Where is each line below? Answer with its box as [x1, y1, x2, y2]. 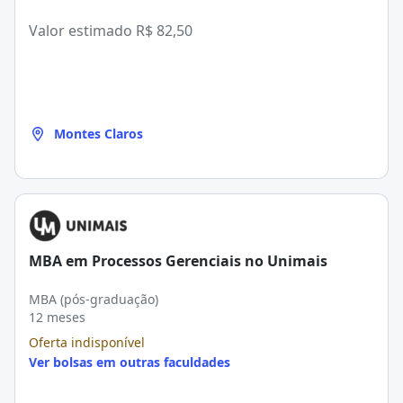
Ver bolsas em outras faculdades [29, 354, 230, 371]
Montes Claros [54, 125, 143, 142]
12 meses [29, 309, 85, 326]
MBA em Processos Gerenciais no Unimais [29, 251, 327, 271]
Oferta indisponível [29, 334, 145, 351]
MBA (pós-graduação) [29, 291, 158, 308]
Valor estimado [29, 21, 136, 40]
